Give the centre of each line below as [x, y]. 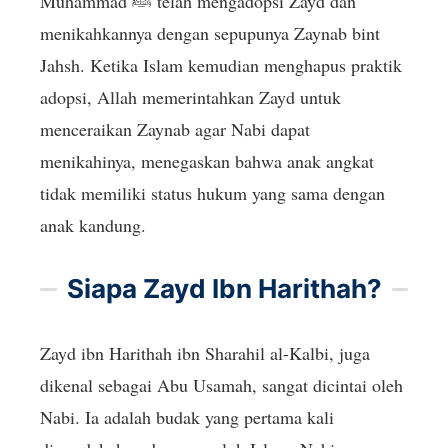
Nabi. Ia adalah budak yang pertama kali [187, 417]
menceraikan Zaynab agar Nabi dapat [175, 129]
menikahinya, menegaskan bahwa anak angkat [207, 161]
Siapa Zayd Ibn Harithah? [224, 288]
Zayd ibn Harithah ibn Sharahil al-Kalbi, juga [205, 353]
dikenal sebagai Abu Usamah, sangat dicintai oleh [221, 385]
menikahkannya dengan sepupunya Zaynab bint [210, 33]
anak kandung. [93, 225]
